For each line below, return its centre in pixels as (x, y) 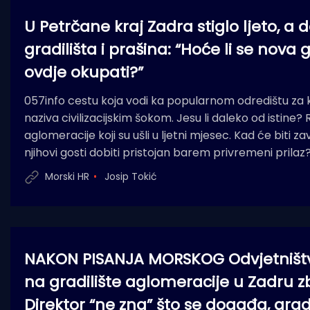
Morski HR (67, 177)
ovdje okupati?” (84, 72)
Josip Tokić (131, 177)
